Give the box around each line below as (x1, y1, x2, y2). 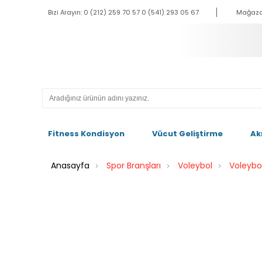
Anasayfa (51, 160, 89, 171)
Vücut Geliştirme (152, 128, 223, 139)
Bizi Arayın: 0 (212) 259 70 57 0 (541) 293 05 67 (48, 7, 199, 17)
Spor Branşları (106, 160, 161, 171)
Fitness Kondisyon (48, 128, 125, 139)
